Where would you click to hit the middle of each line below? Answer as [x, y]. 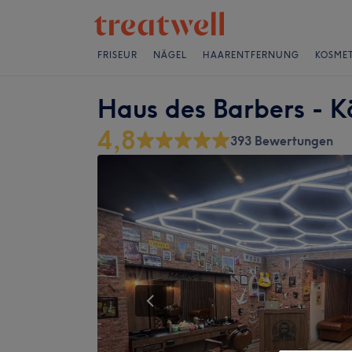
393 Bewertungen [282, 141]
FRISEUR [117, 55]
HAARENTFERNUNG [251, 55]
